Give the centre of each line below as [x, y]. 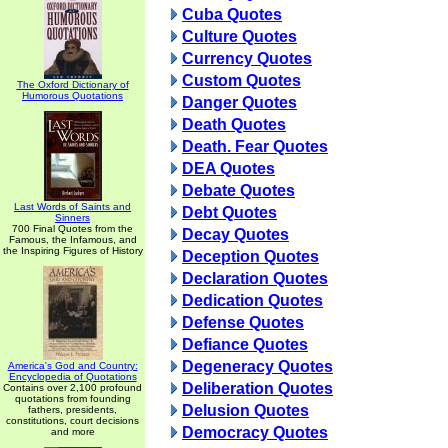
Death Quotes [234, 124]
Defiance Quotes [245, 344]
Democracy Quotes [255, 432]
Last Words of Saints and [72, 206]
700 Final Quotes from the [72, 228]
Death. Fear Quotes [255, 146]
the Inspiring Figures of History [72, 250]
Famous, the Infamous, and [72, 239]
